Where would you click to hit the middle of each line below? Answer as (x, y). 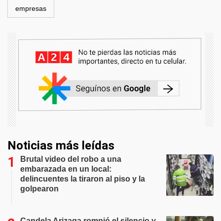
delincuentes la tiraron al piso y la (83, 179)
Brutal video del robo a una (71, 159)
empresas (31, 8)
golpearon (39, 189)
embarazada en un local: (66, 169)
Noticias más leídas (61, 146)
